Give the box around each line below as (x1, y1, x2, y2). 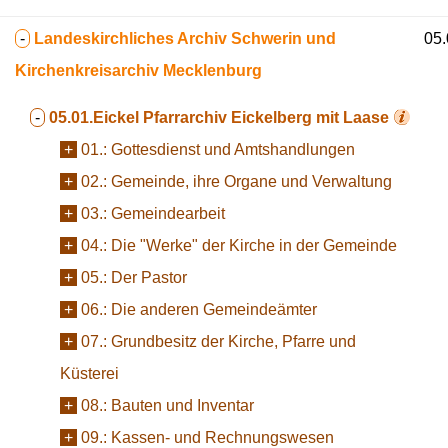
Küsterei (60, 365, 119, 382)
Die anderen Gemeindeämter (111, 301, 317, 318)
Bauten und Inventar (111, 397, 254, 414)
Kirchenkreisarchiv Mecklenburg (15, 62, 262, 79)
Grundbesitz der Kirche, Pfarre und (111, 333, 356, 350)
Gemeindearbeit (111, 205, 225, 222)
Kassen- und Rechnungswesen (111, 429, 334, 446)
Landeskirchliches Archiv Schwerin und (34, 30, 336, 47)
